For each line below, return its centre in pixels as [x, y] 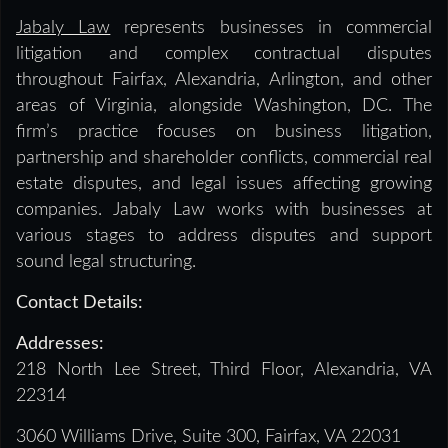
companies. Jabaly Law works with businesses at [224, 210]
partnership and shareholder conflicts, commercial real [224, 158]
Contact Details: [79, 303]
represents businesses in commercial [271, 28]
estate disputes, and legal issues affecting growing [224, 184]
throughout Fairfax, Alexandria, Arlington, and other [224, 80]
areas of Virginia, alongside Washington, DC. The [224, 106]
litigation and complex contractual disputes [224, 54]
